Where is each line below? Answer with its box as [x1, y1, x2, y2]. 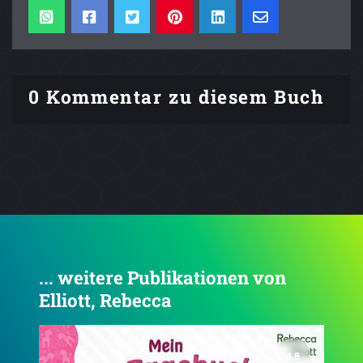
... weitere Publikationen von [39, 266, 286, 290]
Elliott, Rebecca [39, 288, 172, 313]
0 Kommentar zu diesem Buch [28, 84, 324, 109]
